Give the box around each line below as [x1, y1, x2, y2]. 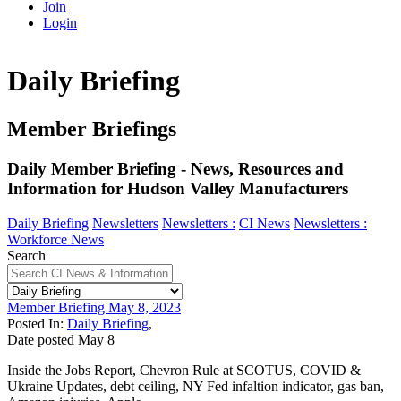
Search [7, 247, 46, 263]
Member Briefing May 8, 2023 [7, 299, 181, 315]
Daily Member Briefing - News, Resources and [7, 158, 344, 178]
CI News [239, 215, 290, 231]
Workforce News [7, 231, 104, 247]
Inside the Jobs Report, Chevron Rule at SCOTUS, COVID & [7, 362, 361, 378]
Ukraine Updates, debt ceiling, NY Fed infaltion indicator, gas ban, [7, 378, 384, 394]
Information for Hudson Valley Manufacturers [7, 178, 348, 198]
